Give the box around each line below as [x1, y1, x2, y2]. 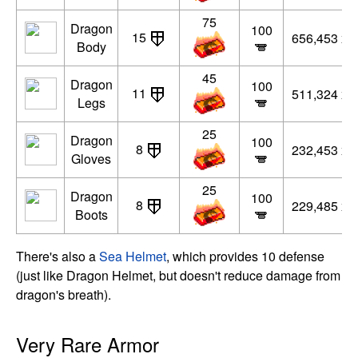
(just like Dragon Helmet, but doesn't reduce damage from [16, 265, 340, 284]
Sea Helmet [99, 246, 166, 265]
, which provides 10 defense [166, 246, 324, 265]
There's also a [16, 246, 99, 265]
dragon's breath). [16, 284, 111, 304]
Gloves [71, 149, 111, 168]
